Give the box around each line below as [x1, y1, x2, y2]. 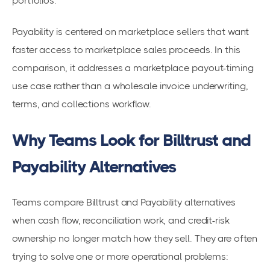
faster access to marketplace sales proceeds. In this [12, 44, 240, 56]
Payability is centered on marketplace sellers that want [12, 26, 249, 38]
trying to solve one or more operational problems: [12, 251, 229, 263]
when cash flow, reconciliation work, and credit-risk [12, 215, 230, 227]
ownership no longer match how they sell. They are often [12, 233, 257, 245]
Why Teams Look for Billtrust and [12, 130, 251, 150]
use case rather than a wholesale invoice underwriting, [12, 80, 248, 92]
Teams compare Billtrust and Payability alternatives [12, 196, 236, 209]
